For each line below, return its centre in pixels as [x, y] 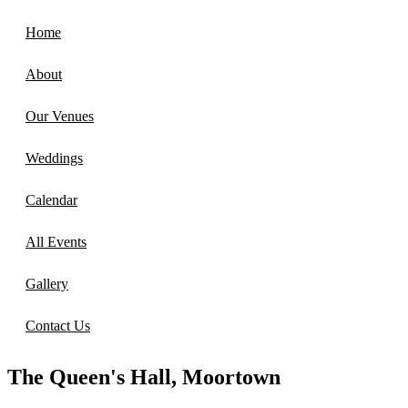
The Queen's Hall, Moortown [144, 377]
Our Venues [60, 117]
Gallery [47, 284]
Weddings [54, 158]
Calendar [51, 200]
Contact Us [58, 326]
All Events [56, 242]
